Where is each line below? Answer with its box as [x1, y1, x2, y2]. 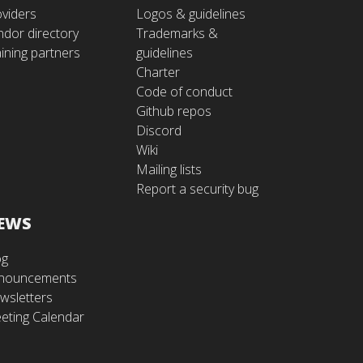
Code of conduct [136, 83, 233, 100]
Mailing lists [136, 160, 202, 178]
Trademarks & [136, 24, 218, 42]
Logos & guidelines [136, 5, 246, 23]
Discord [136, 122, 181, 139]
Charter [136, 63, 180, 81]
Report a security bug [136, 180, 258, 198]
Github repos [136, 102, 211, 120]
